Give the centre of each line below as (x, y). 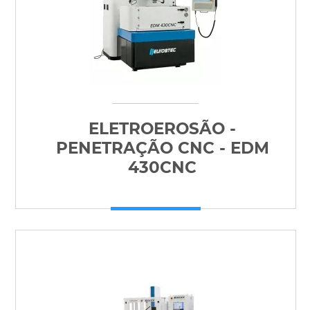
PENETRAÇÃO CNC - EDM (162, 148)
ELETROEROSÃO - (163, 129)
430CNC (163, 167)
